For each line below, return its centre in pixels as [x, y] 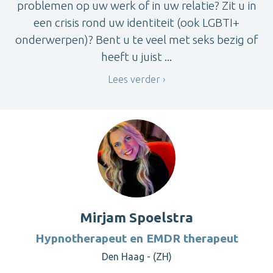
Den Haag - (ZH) [136, 257]
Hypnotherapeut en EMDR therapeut [136, 239]
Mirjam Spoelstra [136, 218]
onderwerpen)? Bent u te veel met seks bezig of [136, 39]
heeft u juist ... [136, 56]
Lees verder [134, 79]
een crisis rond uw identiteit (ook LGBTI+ [136, 22]
